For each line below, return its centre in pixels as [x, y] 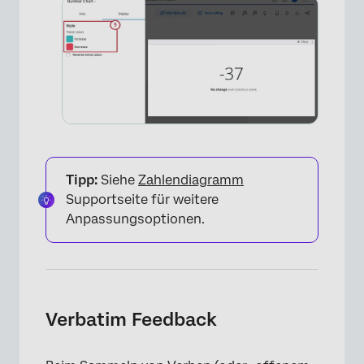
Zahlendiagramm [191, 180]
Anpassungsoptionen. [135, 219]
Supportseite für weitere [142, 199]
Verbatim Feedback [131, 319]
